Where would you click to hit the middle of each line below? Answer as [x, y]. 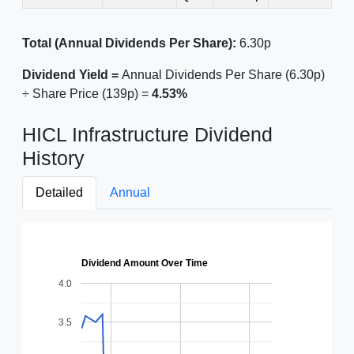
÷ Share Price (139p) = [87, 94]
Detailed [59, 192]
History [53, 158]
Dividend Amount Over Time [145, 264]
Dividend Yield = [72, 75]
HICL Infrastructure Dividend [147, 134]
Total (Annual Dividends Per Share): [129, 43]
